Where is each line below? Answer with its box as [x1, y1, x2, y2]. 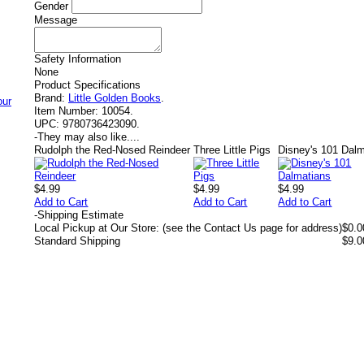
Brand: [34, 92, 65, 104]
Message [34, 14, 77, 26]
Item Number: [34, 105, 98, 117]
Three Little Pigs [193, 144, 271, 156]
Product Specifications [34, 79, 141, 91]
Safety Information [34, 53, 121, 65]
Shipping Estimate [37, 209, 123, 221]
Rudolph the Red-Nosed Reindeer [34, 144, 191, 156]
